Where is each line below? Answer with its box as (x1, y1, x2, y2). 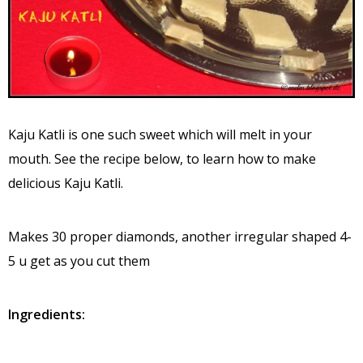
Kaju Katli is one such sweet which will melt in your (8, 125, 312, 143)
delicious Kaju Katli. (8, 173, 123, 192)
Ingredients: (8, 305, 85, 323)
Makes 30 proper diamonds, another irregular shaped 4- (8, 227, 352, 246)
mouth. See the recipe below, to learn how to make (8, 149, 316, 168)
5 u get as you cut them (8, 251, 150, 270)
